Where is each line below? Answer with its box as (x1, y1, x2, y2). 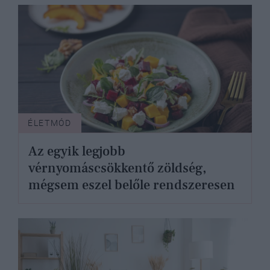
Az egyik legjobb (28, 143, 125, 160)
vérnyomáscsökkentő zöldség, (28, 160, 206, 177)
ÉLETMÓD (28, 118, 72, 128)
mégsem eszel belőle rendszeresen (28, 177, 235, 194)
